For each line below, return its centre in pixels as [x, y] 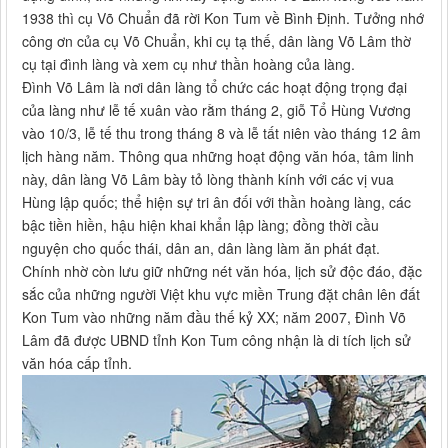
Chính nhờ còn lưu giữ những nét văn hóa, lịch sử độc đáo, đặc [222, 271]
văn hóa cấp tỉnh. [77, 363]
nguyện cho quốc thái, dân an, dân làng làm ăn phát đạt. [201, 248]
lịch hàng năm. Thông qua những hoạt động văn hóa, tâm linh [218, 156]
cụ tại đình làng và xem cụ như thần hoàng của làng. [188, 64]
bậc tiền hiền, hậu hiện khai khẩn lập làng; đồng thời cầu [200, 225]
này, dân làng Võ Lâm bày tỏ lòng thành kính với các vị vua [208, 179]
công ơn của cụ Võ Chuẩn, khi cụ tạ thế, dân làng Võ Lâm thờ [216, 41]
